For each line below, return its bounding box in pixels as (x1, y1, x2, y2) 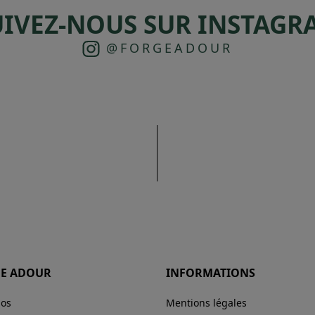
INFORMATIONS (166, 264, 255, 281)
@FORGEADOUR (100, 39, 233, 56)
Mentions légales (166, 295, 247, 309)
